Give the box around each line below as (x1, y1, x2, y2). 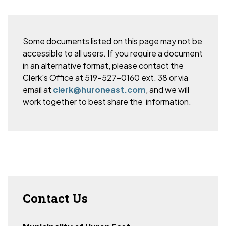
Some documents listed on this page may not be (23, 36, 202, 46)
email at (23, 84, 53, 95)
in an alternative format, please (23, 60, 137, 71)
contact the (137, 60, 184, 71)
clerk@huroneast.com (53, 84, 146, 95)
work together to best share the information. (23, 96, 191, 107)
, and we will (146, 84, 189, 95)
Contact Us (23, 190, 88, 206)
